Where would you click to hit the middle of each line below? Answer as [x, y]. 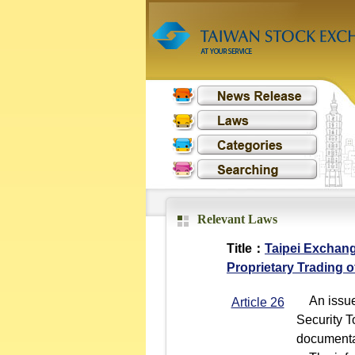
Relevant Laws [237, 219]
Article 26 [258, 302]
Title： [246, 248]
